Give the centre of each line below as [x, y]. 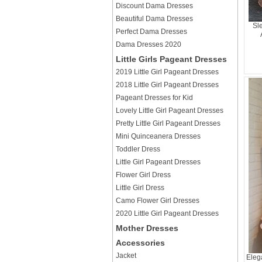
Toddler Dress [138, 149]
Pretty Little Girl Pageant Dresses [168, 123]
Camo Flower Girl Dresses [158, 201]
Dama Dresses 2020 [149, 44]
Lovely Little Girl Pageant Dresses [170, 111]
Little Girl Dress [140, 188]
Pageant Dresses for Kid [154, 98]
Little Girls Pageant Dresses [171, 59]
